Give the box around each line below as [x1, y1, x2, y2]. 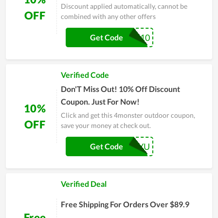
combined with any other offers [61, 12, 156, 21]
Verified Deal [61, 179, 107, 189]
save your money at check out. [61, 121, 151, 130]
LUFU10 [118, 32, 150, 43]
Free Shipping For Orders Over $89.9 [61, 200, 189, 209]
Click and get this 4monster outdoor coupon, [61, 111, 195, 120]
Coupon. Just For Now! [61, 97, 140, 107]
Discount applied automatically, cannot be [61, 2, 187, 11]
